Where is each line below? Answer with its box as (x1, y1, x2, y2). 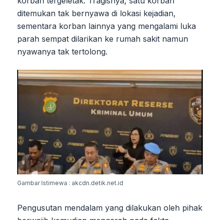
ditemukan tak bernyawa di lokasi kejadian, (17, 8, 176, 18)
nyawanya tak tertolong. (17, 46, 108, 56)
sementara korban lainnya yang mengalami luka (17, 21, 196, 31)
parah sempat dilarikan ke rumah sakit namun (17, 33, 188, 44)
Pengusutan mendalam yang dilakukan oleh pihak (17, 202, 202, 213)
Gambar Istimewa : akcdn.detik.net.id (17, 179, 123, 187)
